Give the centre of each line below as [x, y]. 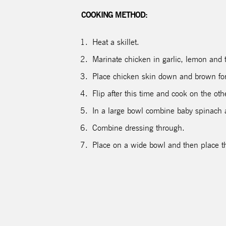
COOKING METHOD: [115, 15]
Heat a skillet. [116, 42]
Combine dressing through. [139, 128]
